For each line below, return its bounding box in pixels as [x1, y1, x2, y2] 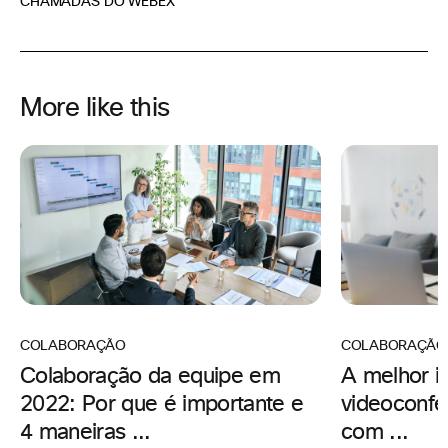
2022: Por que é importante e [20, 393, 304, 416]
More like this [20, 95, 170, 121]
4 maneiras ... [20, 421, 151, 444]
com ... [341, 421, 409, 444]
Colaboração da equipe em [20, 365, 281, 388]
